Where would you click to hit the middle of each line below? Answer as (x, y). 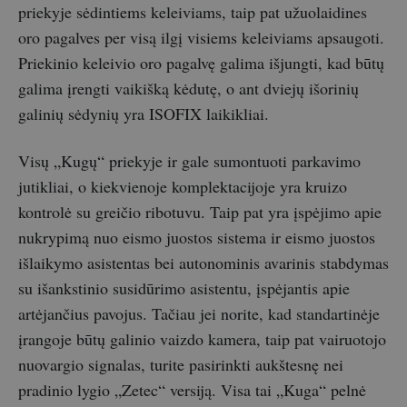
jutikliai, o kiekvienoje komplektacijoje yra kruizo (183, 187)
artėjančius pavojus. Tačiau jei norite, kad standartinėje (199, 314)
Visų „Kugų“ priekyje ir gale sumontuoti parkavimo (189, 161)
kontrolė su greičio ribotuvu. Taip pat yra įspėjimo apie (200, 212)
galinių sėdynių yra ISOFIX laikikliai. (144, 114)
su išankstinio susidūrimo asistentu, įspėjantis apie (184, 288)
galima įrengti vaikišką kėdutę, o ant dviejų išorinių (189, 89)
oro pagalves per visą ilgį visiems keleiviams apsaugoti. (201, 38)
